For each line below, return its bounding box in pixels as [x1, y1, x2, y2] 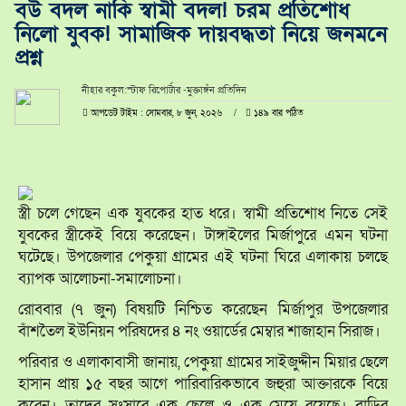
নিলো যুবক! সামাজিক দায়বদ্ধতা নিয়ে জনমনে [15, 19, 387, 48]
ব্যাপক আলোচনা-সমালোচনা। [18, 267, 182, 289]
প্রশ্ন [15, 43, 43, 72]
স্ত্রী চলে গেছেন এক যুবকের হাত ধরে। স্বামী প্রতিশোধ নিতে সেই [18, 202, 388, 224]
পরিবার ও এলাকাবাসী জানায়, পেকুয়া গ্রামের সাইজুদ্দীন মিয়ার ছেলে [18, 351, 388, 372]
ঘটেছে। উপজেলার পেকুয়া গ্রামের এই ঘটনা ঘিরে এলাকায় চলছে [18, 246, 388, 267]
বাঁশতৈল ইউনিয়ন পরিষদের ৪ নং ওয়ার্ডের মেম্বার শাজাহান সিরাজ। [18, 320, 381, 342]
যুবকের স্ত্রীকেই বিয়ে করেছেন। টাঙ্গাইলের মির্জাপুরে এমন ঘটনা [18, 224, 388, 246]
